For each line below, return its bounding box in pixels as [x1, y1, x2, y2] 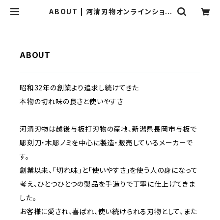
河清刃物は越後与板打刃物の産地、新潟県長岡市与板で [20, 125, 197, 133]
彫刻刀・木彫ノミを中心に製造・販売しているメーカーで [20, 138, 193, 147]
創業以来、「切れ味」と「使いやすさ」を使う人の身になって [20, 166, 198, 174]
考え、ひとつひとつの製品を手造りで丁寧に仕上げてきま [20, 180, 195, 188]
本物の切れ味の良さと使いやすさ [20, 97, 124, 106]
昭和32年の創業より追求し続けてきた [20, 83, 139, 92]
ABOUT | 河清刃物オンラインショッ [48, 7, 172, 16]
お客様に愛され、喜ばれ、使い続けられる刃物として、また [20, 207, 197, 216]
